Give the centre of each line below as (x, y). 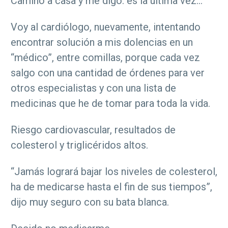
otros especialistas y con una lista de (93, 88)
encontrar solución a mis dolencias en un (102, 42)
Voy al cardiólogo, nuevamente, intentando (106, 27)
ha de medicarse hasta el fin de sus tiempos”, (111, 187)
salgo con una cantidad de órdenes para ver (108, 73)
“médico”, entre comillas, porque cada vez (105, 58)
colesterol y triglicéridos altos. (79, 145)
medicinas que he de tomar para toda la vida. (110, 104)
